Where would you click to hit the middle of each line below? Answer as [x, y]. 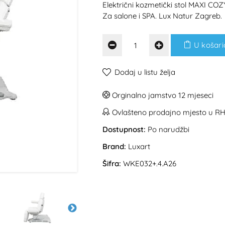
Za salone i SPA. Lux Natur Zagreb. [162, 16]
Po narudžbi [167, 129]
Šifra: [112, 163]
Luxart [139, 146]
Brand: [114, 146]
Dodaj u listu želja [145, 72]
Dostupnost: [124, 129]
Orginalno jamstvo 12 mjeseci [162, 95]
